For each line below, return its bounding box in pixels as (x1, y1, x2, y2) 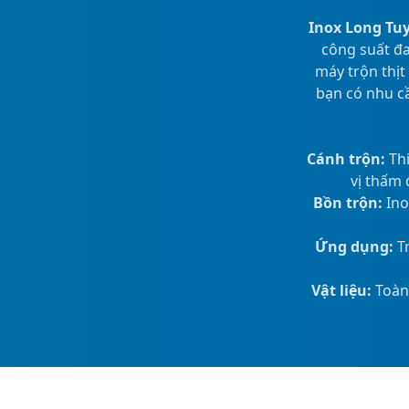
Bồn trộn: (313, 193, 383, 213)
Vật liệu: (311, 280, 372, 300)
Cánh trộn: (307, 149, 385, 169)
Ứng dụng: (314, 236, 393, 257)
